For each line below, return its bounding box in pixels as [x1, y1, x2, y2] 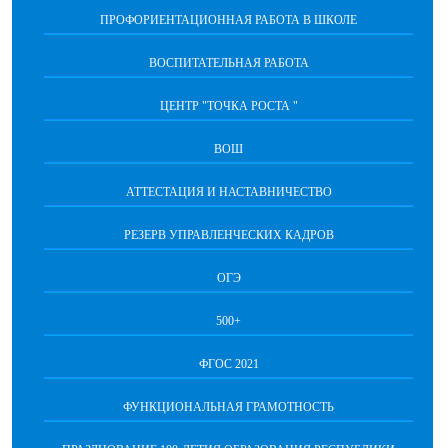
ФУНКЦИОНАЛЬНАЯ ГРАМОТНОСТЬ [123, 400, 334, 415]
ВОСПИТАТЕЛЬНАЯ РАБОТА [148, 56, 309, 71]
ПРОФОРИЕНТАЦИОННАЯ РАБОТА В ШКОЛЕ [100, 13, 357, 28]
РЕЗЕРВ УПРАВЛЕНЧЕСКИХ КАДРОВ [123, 228, 334, 243]
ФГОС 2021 [198, 357, 259, 372]
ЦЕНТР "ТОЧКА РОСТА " [159, 99, 298, 114]
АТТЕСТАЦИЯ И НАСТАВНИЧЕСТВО [125, 185, 332, 200]
